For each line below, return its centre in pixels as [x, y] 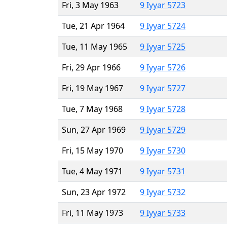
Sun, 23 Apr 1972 [94, 192]
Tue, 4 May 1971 [92, 171]
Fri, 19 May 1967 [92, 88]
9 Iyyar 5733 [163, 213]
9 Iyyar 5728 [163, 109]
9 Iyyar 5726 [163, 67]
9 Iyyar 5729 [163, 129]
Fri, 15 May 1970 [92, 150]
